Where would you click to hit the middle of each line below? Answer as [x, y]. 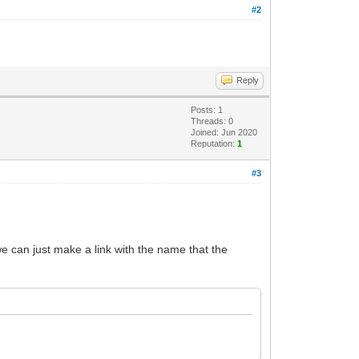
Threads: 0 [212, 121]
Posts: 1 [207, 109]
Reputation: [214, 143]
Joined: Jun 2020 [224, 132]
